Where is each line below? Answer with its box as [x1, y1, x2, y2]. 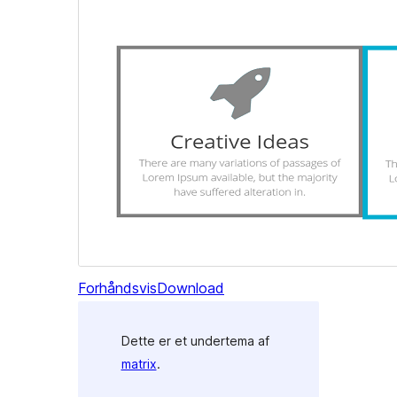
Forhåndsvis [78, 279, 157, 298]
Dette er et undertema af [121, 332, 269, 348]
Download [157, 279, 224, 298]
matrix [121, 355, 157, 371]
